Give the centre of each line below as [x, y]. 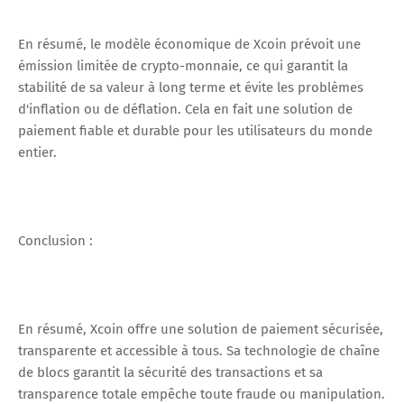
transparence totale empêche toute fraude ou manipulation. [202, 394]
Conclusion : [55, 240]
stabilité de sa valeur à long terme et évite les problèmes [191, 87]
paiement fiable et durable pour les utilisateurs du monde [195, 130]
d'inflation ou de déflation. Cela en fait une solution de [185, 109]
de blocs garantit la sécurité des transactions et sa [170, 372]
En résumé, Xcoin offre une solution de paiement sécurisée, [201, 329]
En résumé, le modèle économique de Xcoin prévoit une [189, 44]
